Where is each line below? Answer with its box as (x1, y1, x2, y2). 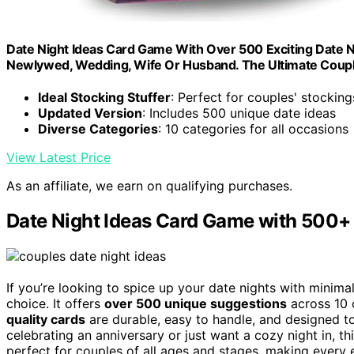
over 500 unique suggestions (104, 296, 287, 312)
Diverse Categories (38, 121, 158, 137)
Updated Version (38, 105, 142, 122)
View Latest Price (6, 149, 111, 166)
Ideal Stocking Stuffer (38, 89, 171, 106)
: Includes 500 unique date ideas (142, 105, 336, 122)
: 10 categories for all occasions (158, 121, 348, 137)
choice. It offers (6, 296, 104, 312)
